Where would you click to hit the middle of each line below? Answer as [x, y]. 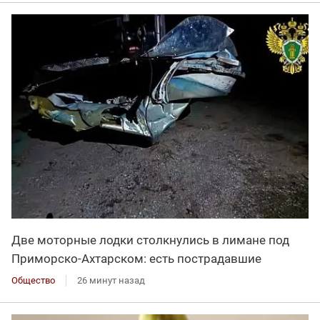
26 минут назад [111, 280]
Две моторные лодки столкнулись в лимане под [150, 240]
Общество [33, 280]
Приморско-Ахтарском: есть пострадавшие [136, 258]
